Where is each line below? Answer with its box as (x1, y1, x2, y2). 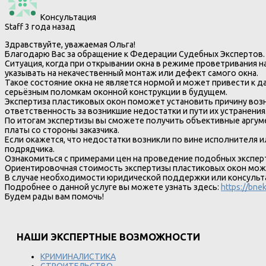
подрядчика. (5, 144, 55, 154)
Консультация (40, 12, 96, 23)
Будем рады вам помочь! (5, 192, 104, 202)
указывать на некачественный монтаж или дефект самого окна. (5, 68, 258, 78)
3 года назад (23, 22, 75, 32)
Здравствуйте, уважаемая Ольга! (5, 40, 135, 50)
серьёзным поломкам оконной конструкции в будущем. (5, 87, 227, 97)
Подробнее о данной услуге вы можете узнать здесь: (5, 182, 221, 192)
